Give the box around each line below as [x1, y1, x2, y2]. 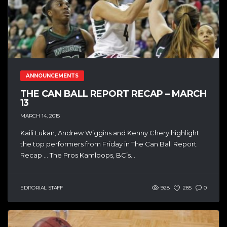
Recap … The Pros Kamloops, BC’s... [20, 150, 135, 159]
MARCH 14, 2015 [20, 112, 60, 119]
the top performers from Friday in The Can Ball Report [20, 139, 197, 148]
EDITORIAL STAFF [20, 184, 63, 192]
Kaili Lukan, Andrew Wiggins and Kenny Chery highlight [20, 128, 199, 137]
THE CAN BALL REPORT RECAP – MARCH [20, 88, 207, 100]
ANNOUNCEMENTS [26, 72, 79, 80]
